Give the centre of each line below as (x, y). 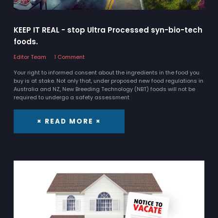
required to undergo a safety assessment (72, 97)
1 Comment (69, 57)
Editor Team (30, 57)
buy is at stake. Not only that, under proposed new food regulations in (109, 81)
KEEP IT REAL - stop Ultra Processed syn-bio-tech (108, 30)
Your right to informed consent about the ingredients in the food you (107, 72)
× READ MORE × (69, 122)
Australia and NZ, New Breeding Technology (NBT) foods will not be (104, 89)
